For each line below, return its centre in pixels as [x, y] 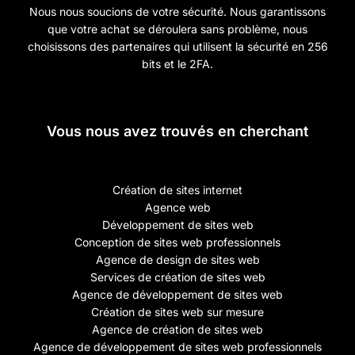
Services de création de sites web [177, 277]
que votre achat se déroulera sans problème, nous [177, 29]
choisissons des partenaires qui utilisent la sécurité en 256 [177, 46]
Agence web [177, 207]
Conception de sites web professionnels [177, 242]
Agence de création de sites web [177, 329]
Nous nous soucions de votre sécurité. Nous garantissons [177, 11]
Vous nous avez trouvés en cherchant [177, 131]
